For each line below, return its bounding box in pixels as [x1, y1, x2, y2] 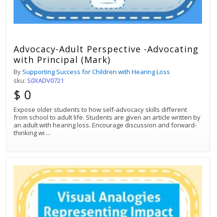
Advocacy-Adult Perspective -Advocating [14, 43, 199, 55]
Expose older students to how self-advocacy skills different [14, 105, 187, 114]
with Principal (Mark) [14, 53, 110, 65]
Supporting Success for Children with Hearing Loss [22, 67, 170, 76]
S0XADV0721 [27, 76, 64, 85]
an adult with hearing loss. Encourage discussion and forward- [14, 120, 197, 129]
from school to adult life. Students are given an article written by [14, 112, 201, 122]
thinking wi [14, 128, 46, 137]
